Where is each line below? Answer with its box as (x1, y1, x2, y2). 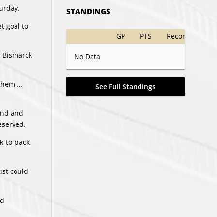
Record (166, 31, 190, 41)
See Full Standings (95, 82, 155, 92)
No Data (74, 52, 101, 62)
